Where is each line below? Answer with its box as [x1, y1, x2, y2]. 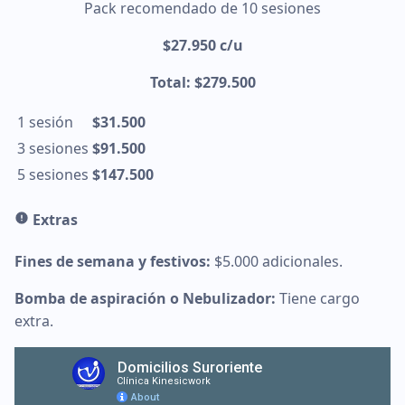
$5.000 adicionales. [211, 250, 343, 271]
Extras [29, 209, 78, 230]
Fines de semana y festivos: [14, 250, 211, 271]
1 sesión [17, 112, 73, 133]
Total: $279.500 [149, 72, 256, 93]
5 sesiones [17, 165, 89, 185]
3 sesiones [17, 138, 89, 159]
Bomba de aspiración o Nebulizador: [14, 287, 276, 308]
